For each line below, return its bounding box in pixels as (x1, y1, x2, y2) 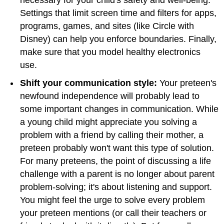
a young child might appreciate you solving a (20, 116, 197, 127)
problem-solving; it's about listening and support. (20, 181, 212, 192)
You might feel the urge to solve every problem (20, 194, 205, 205)
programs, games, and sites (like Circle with (20, 20, 194, 31)
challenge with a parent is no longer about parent (20, 168, 214, 179)
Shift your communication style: (20, 77, 157, 88)
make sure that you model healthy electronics (20, 46, 200, 57)
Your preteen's (157, 77, 216, 88)
